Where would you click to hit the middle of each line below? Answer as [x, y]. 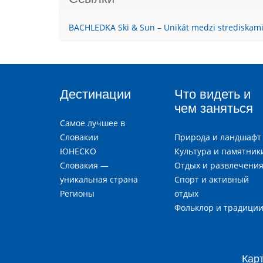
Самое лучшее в [92, 123]
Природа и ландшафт [218, 137]
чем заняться [214, 109]
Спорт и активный [212, 180]
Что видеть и [213, 95]
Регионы [77, 194]
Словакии [79, 137]
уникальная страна [99, 180]
